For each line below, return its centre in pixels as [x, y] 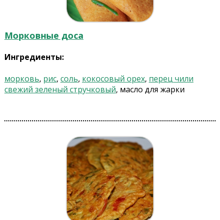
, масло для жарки [150, 90]
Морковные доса [44, 36]
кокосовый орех [113, 79]
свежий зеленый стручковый [60, 90]
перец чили [171, 79]
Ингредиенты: [34, 57]
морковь [22, 79]
